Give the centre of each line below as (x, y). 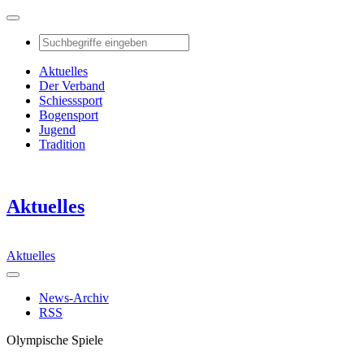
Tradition (62, 144)
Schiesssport (71, 100)
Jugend (57, 130)
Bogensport (69, 115)
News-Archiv (74, 297)
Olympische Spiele (55, 340)
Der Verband (72, 86)
